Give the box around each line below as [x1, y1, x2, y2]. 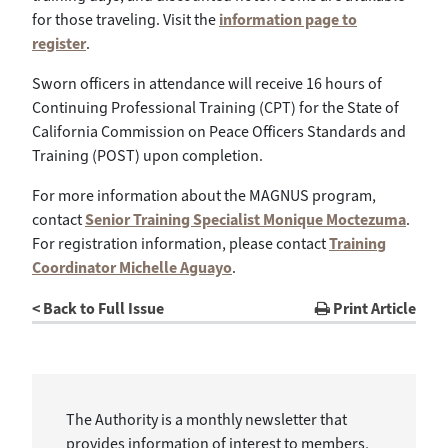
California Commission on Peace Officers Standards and [32, 120, 406, 142]
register [32, 32, 86, 54]
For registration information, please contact [32, 232, 329, 254]
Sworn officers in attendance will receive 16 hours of [32, 72, 382, 94]
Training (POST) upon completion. [32, 144, 263, 166]
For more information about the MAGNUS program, [32, 184, 376, 206]
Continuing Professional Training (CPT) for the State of [32, 96, 399, 118]
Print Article [330, 297, 416, 319]
